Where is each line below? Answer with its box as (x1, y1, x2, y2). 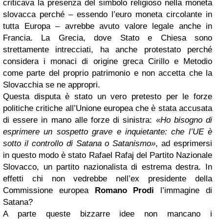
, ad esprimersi (155, 139, 212, 148)
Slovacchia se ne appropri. (3, 80, 100, 89)
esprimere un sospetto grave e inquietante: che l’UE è (3, 127, 212, 136)
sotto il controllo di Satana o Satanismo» (3, 139, 156, 148)
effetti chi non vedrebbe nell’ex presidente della (3, 174, 212, 183)
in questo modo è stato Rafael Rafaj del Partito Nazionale (3, 151, 212, 160)
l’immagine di (154, 186, 213, 195)
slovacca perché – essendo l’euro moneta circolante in (3, 10, 212, 19)
